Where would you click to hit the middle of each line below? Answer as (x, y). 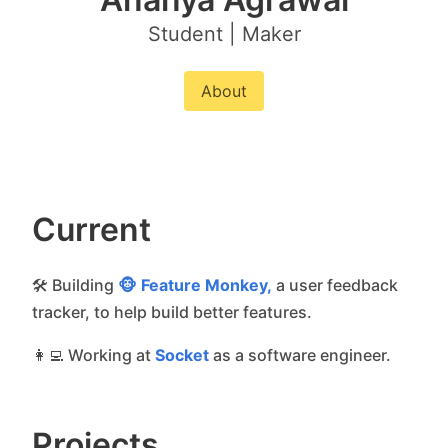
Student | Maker (224, 33)
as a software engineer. (300, 355)
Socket (182, 355)
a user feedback (335, 285)
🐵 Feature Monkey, (195, 285)
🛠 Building (75, 285)
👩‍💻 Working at (93, 355)
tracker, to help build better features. (172, 312)
